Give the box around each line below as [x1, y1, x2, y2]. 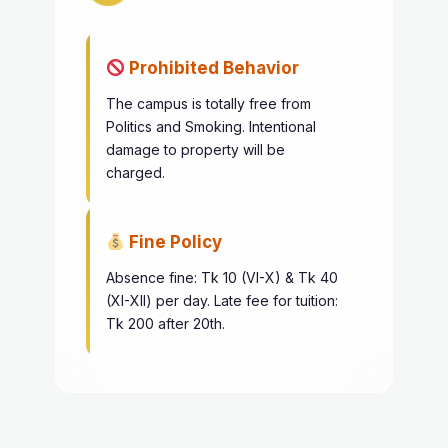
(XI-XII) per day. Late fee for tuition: [106, 292, 338, 309]
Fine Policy [125, 232, 223, 252]
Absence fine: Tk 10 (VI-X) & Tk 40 [106, 269, 338, 286]
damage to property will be [106, 141, 285, 158]
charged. [106, 164, 165, 181]
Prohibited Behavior [125, 58, 300, 78]
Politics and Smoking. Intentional [106, 118, 316, 135]
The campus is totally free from [106, 95, 311, 112]
